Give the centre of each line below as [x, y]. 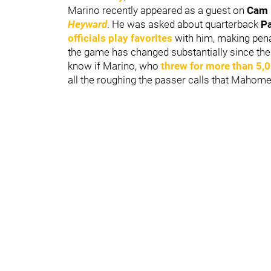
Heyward [87, 24]
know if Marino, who [114, 66]
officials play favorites [120, 38]
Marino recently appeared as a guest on [157, 10]
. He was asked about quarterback [184, 24]
